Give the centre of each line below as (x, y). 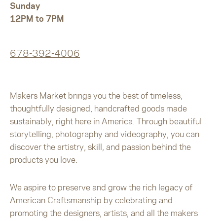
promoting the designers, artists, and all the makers (104, 213)
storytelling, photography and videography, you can (105, 134)
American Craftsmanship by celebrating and (91, 200)
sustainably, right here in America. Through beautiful (106, 121)
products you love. (44, 159)
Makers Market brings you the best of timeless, (96, 95)
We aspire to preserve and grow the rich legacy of (101, 187)
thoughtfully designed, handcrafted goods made (98, 108)
